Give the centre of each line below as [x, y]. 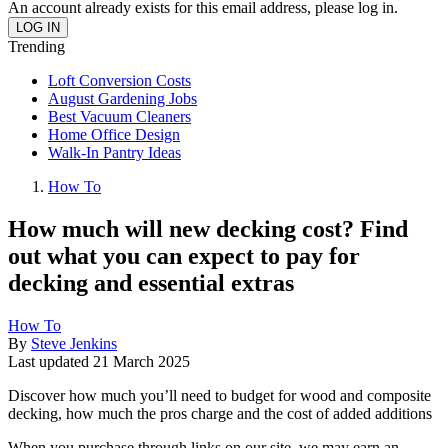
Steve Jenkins [74, 343]
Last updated [50, 361]
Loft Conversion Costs [119, 80]
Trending [36, 46]
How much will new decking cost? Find [208, 228]
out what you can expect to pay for [184, 255]
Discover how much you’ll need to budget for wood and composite [219, 395]
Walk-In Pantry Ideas [114, 152]
